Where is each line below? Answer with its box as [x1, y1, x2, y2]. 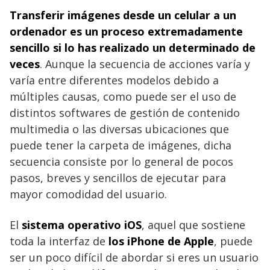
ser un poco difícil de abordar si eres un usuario [10, 250, 259, 265]
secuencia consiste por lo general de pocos [10, 154, 233, 169]
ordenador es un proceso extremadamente [10, 24, 243, 39]
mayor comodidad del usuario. [10, 186, 167, 201]
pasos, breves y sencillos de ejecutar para [10, 170, 226, 185]
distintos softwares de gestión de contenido [10, 105, 240, 120]
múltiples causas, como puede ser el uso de [10, 89, 236, 104]
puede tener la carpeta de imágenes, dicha [10, 137, 231, 152]
